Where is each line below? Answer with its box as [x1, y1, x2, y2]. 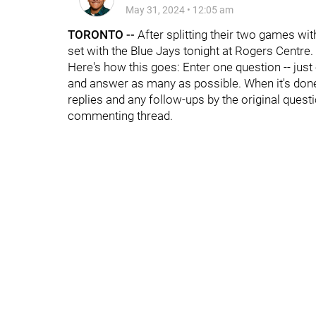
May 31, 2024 [126, 4, 185, 16]
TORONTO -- [68, 28, 135, 42]
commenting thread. [68, 109, 173, 123]
